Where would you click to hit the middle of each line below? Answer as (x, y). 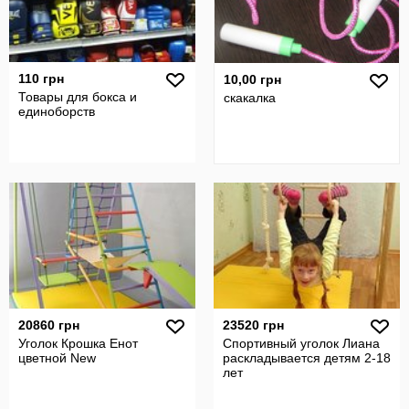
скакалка (250, 98)
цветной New (57, 358)
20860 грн (49, 325)
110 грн (41, 79)
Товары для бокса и (78, 97)
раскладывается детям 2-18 (307, 358)
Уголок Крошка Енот (78, 343)
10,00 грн (252, 79)
